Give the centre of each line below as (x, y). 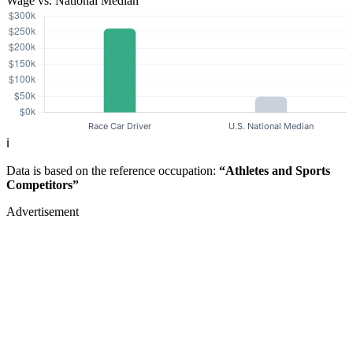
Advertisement (43, 212)
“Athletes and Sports (275, 171)
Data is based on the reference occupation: (113, 171)
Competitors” (43, 185)
